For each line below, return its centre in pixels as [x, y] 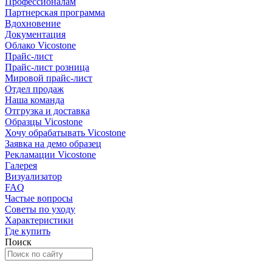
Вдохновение [33, 23]
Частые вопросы [39, 198]
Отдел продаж [34, 89]
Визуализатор [33, 176]
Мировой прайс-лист [49, 78]
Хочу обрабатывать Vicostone [65, 133]
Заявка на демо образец [53, 144]
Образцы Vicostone [44, 122]
